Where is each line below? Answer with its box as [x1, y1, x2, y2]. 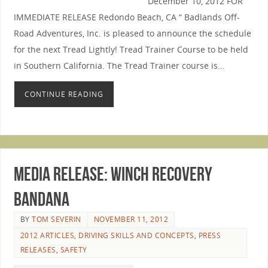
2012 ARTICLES [20, 230, 75, 241]
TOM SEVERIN [32, 214, 81, 225]
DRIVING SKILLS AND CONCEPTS [78, 230, 194, 241]
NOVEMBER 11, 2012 [93, 214, 169, 225]
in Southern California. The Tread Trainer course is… [13, 60, 224, 72]
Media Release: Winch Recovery [13, 163, 212, 185]
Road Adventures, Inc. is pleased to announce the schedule [13, 28, 251, 39]
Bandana [13, 188, 69, 210]
